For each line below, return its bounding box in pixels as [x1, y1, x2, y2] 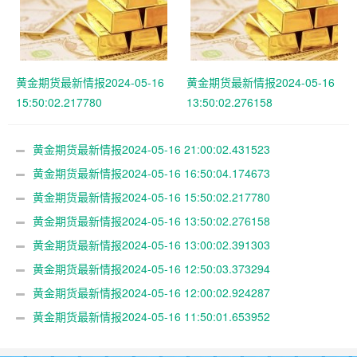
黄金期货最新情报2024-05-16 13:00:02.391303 [33, 237, 270, 253]
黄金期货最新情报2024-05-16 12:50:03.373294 [33, 261, 270, 277]
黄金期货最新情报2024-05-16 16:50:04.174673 [33, 165, 270, 182]
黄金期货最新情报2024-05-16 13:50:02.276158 [33, 213, 270, 229]
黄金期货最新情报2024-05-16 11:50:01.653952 [33, 308, 270, 325]
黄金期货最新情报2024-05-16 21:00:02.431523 [33, 141, 270, 158]
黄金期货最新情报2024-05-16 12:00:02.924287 [33, 284, 270, 301]
